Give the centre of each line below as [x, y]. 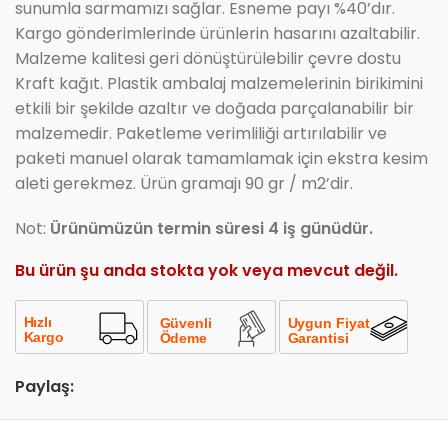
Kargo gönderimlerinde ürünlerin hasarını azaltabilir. [217, 34]
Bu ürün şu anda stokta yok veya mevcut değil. [206, 271]
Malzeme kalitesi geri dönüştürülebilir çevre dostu [208, 59]
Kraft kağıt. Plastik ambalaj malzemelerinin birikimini [219, 84]
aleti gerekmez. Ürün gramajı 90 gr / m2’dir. [184, 184]
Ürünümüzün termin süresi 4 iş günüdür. [211, 229]
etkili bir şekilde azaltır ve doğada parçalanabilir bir [214, 109]
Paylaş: [44, 387]
